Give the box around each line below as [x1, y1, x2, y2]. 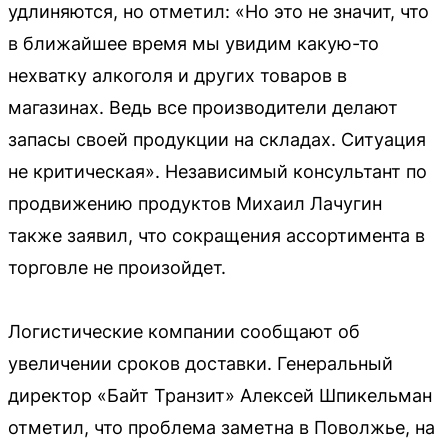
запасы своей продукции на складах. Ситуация [8, 129, 426, 150]
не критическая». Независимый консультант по [8, 161, 427, 182]
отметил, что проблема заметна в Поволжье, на [8, 417, 435, 438]
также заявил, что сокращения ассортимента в [8, 225, 425, 246]
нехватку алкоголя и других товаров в [8, 65, 347, 86]
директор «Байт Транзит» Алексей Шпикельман [8, 385, 432, 406]
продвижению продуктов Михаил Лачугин [8, 193, 382, 214]
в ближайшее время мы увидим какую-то [8, 33, 379, 54]
